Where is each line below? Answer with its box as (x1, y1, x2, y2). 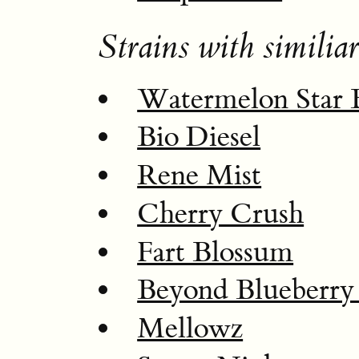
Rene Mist (137, 158, 262, 193)
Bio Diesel (137, 119, 261, 155)
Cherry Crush (137, 196, 305, 232)
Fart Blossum (137, 234, 294, 270)
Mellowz (137, 311, 244, 346)
